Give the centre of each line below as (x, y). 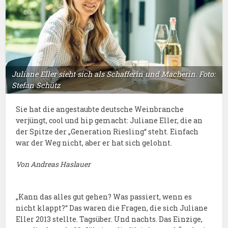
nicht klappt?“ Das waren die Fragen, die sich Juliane (112, 208)
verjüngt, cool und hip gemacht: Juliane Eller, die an (109, 120)
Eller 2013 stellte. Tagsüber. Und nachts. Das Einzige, (109, 219)
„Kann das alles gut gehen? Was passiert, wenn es (104, 196)
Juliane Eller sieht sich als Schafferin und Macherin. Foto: (114, 74)
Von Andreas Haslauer (53, 164)
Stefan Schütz (36, 85)
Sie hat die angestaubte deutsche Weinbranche (100, 109)
